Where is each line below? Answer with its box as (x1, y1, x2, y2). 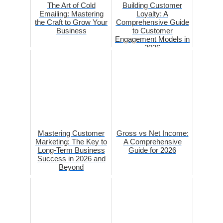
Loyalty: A (136, 9, 168, 18)
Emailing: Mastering (39, 9, 104, 18)
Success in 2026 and (37, 154, 106, 163)
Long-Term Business (37, 145, 105, 154)
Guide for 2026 (128, 145, 176, 154)
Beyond (59, 162, 84, 171)
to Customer (132, 26, 173, 35)
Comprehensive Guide (115, 17, 189, 26)
